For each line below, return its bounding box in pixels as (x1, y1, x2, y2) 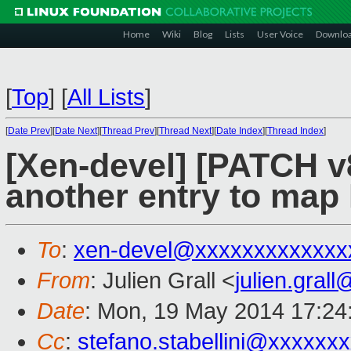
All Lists (67, 85, 145, 110)
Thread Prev (102, 125, 154, 136)
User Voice (257, 28, 303, 40)
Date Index (216, 125, 262, 136)
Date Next (55, 125, 97, 136)
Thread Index (267, 125, 324, 136)
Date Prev (8, 125, 50, 136)
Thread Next (159, 125, 212, 136)
